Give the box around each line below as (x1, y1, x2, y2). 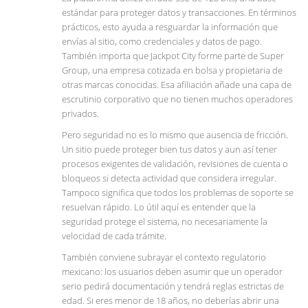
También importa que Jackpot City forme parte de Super (62, 49, 284, 63)
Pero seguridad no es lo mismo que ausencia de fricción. (62, 129, 288, 142)
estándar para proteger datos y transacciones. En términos (62, 6, 296, 19)
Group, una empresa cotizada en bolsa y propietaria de (62, 64, 283, 77)
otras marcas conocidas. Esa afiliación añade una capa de (62, 78, 291, 91)
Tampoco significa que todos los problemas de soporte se (62, 186, 294, 199)
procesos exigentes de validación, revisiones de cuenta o (62, 157, 288, 170)
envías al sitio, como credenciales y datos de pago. (62, 35, 262, 48)
